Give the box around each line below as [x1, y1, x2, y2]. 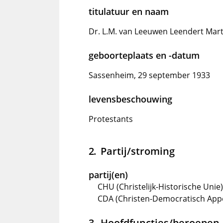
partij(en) [89, 169, 128, 181]
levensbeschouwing [89, 93, 172, 105]
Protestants [89, 113, 133, 124]
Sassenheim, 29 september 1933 [89, 70, 210, 81]
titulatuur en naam [89, 5, 169, 17]
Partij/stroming [100, 144, 175, 158]
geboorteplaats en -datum [89, 49, 200, 61]
